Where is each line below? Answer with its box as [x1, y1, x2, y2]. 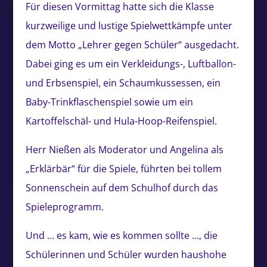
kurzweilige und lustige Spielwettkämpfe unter [25, 19, 232, 33]
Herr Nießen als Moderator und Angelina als [25, 143, 223, 157]
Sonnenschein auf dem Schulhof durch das [25, 181, 218, 195]
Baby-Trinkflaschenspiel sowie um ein [25, 95, 193, 109]
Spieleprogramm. [25, 200, 104, 214]
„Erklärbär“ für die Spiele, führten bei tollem [25, 162, 222, 176]
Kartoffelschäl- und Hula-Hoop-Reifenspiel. [25, 114, 217, 128]
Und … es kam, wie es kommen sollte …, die [25, 229, 218, 243]
